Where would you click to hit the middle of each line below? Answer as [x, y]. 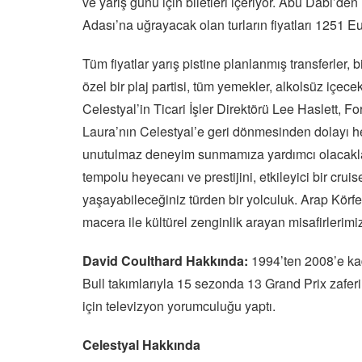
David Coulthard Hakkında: [165, 261]
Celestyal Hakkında [141, 345]
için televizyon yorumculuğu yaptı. [179, 306]
